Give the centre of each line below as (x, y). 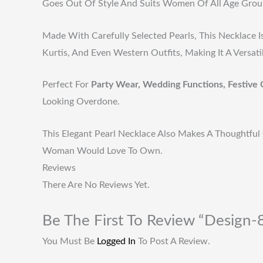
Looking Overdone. (81, 102)
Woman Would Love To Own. (102, 151)
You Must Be (70, 242)
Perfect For (67, 85)
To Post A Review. (173, 242)
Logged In (116, 242)
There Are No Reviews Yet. (96, 185)
